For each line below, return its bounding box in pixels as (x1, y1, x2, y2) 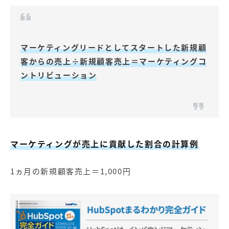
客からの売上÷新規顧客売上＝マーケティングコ (20, 56, 207, 67)
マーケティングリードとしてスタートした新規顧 (20, 42, 207, 53)
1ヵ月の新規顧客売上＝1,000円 (10, 166, 131, 177)
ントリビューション (20, 70, 97, 81)
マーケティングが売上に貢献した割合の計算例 (10, 138, 199, 150)
